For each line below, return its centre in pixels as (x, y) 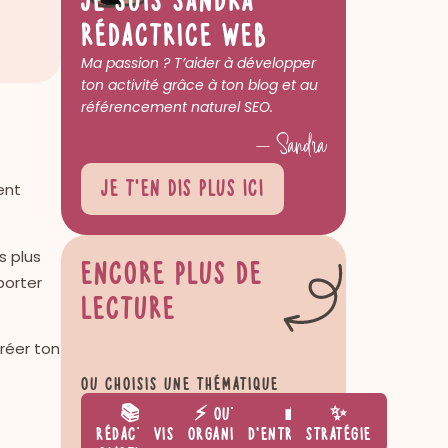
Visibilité (186, 432)
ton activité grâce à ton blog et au (199, 85)
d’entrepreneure (307, 432)
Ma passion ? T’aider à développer (198, 63)
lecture (128, 307)
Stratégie (339, 432)
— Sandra (290, 147)
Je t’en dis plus (168, 187)
